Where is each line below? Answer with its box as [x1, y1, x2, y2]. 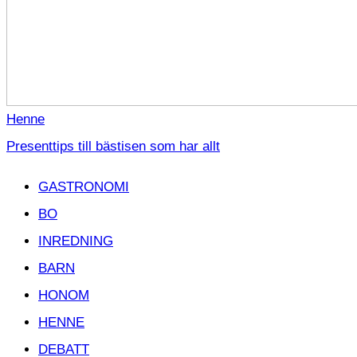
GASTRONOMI [38, 178, 129, 194]
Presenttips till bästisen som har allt [6, 138, 220, 154]
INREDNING [38, 233, 113, 249]
